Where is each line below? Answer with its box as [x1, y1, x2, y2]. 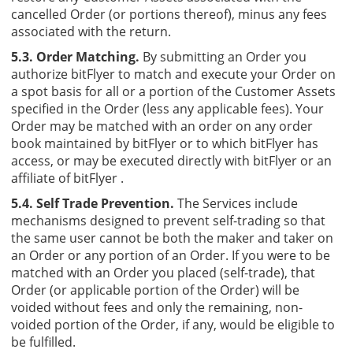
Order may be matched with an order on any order [11, 117, 313, 135]
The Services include [174, 194, 298, 212]
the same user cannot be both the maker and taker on [11, 229, 333, 247]
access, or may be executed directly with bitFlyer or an [11, 151, 332, 169]
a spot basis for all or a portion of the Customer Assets [11, 82, 336, 100]
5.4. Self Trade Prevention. [11, 194, 174, 212]
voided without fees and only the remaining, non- [11, 298, 303, 316]
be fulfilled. [11, 333, 76, 351]
